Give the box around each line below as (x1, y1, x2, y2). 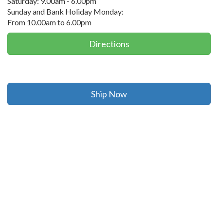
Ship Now (91, 89, 127, 99)
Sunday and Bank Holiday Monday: (7, 7, 124, 16)
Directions (89, 38, 129, 49)
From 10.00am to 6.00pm (7, 18, 91, 27)
